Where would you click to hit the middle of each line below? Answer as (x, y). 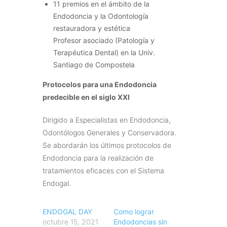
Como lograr (134, 212)
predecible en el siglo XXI (86, 97)
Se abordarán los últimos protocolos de (107, 145)
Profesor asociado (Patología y (104, 41)
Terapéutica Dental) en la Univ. (104, 53)
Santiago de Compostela (94, 65)
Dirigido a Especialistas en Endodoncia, (107, 120)
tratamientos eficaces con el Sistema (103, 171)
